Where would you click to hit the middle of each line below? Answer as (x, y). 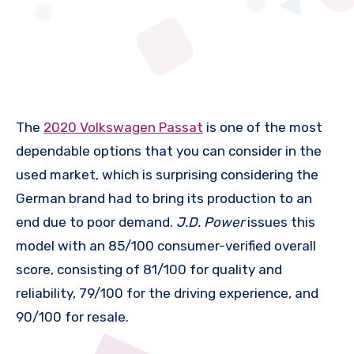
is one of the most (263, 128)
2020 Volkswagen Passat (123, 128)
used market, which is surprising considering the (167, 175)
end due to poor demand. (96, 222)
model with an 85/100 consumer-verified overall (166, 246)
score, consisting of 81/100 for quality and (149, 270)
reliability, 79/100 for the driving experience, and (167, 294)
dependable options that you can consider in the (169, 151)
